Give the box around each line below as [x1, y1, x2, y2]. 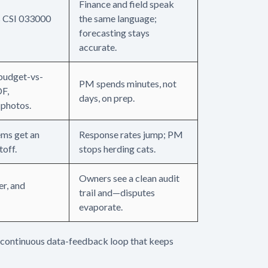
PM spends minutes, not [79, 77, 176, 89]
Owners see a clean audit [79, 172, 179, 184]
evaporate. [79, 200, 123, 212]
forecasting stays [79, 26, 150, 38]
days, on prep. [79, 92, 135, 103]
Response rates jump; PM [79, 128, 183, 140]
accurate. [79, 41, 117, 53]
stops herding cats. [79, 142, 156, 154]
